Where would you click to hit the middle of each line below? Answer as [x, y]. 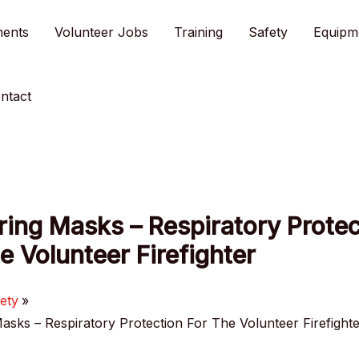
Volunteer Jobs [101, 32]
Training [198, 32]
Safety [268, 32]
